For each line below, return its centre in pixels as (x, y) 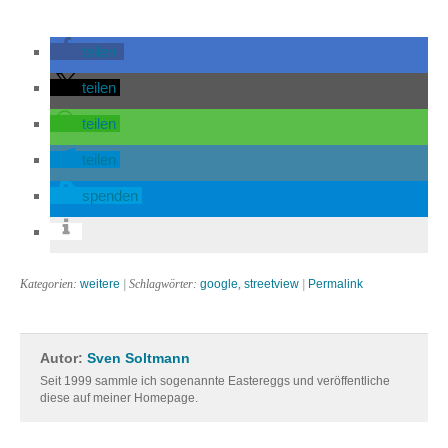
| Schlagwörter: (160, 284)
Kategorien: (50, 284)
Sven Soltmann (138, 359)
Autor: (63, 359)
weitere (100, 284)
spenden (110, 196)
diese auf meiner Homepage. (119, 398)
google (219, 284)
